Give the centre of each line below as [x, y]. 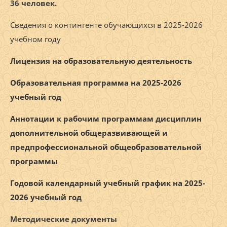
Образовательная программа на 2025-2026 [96, 83]
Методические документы [64, 219]
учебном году [35, 39]
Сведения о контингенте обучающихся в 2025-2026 [106, 25]
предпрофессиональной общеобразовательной [106, 147]
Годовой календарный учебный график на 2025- [108, 183]
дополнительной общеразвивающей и [89, 133]
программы [34, 161]
